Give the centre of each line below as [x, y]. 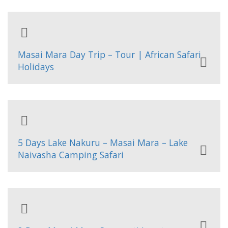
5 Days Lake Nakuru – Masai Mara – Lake [103, 142]
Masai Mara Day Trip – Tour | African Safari [109, 54]
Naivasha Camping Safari [71, 155]
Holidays [36, 67]
